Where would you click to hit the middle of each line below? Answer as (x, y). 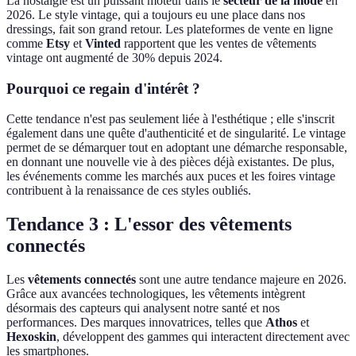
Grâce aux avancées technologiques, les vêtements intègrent (156, 294)
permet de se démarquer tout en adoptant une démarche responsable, (177, 148)
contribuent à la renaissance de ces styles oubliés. (129, 191)
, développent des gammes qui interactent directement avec (203, 337)
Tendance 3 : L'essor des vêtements (149, 224)
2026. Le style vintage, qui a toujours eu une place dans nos (156, 14)
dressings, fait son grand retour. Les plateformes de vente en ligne (170, 29)
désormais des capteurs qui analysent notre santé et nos (143, 308)
